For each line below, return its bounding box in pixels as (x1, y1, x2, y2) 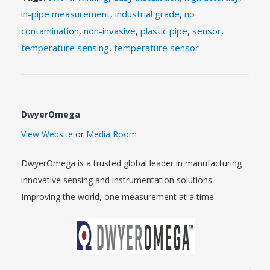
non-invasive (84, 24, 136, 37)
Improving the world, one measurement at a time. (21, 190, 216, 202)
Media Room (86, 128, 137, 140)
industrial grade (115, 7, 180, 20)
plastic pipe (140, 24, 187, 37)
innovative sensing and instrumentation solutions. (21, 174, 214, 186)
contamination (21, 24, 79, 37)
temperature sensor (114, 41, 199, 54)
